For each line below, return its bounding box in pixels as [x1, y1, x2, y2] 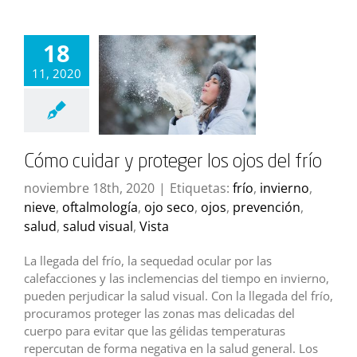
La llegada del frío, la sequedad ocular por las [24, 252, 272, 269]
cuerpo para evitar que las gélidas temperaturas [24, 322, 285, 339]
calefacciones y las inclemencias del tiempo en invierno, [24, 269, 329, 286]
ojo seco [144, 198, 194, 216]
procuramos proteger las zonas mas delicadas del [24, 304, 295, 321]
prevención [233, 198, 300, 216]
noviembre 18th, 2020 [24, 178, 155, 197]
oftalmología [62, 198, 138, 216]
